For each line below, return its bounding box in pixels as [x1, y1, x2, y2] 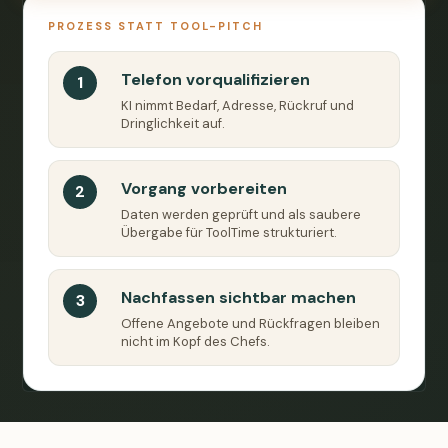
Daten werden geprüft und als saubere [121, 205, 361, 223]
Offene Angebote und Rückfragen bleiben [121, 314, 380, 332]
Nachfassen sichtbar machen [121, 286, 356, 308]
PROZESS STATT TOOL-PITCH [48, 18, 263, 33]
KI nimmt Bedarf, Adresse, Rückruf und [121, 96, 354, 114]
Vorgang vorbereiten [121, 177, 287, 199]
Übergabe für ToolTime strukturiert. [121, 223, 337, 241]
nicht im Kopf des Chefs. [121, 332, 270, 350]
